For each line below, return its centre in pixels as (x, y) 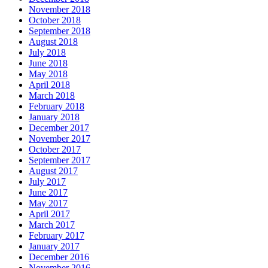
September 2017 (60, 160)
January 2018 (54, 117)
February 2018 (57, 106)
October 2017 (55, 150)
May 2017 (48, 203)
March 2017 (52, 225)
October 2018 (55, 20)
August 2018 (53, 42)
